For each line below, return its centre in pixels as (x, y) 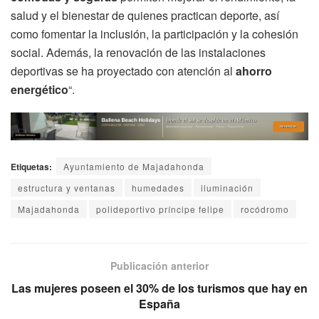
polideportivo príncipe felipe (160, 209)
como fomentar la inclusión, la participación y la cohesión (155, 34)
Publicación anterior (159, 265)
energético (40, 90)
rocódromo (265, 209)
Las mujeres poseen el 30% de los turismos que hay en (159, 288)
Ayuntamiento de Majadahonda (134, 166)
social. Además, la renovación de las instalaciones (138, 53)
